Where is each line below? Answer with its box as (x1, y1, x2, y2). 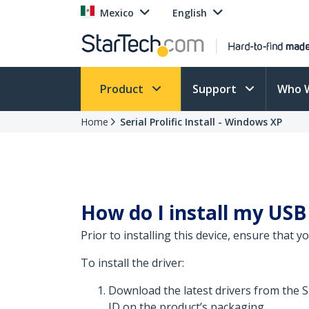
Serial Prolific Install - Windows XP (120, 115, 282, 128)
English (172, 6, 207, 19)
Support (192, 81, 239, 97)
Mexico (100, 6, 134, 19)
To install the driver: (81, 255, 184, 270)
